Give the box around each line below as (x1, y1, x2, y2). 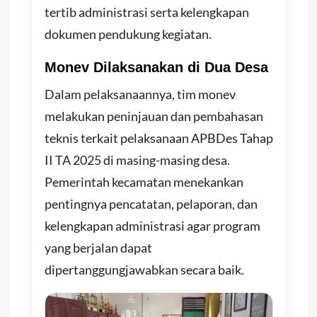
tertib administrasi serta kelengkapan (44, 4, 249, 21)
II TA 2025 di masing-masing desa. (44, 152, 230, 168)
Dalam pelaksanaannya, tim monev (44, 86, 236, 103)
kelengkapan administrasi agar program (44, 218, 260, 234)
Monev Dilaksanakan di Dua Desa (44, 59, 268, 76)
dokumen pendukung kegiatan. (44, 26, 212, 42)
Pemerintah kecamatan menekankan (44, 174, 243, 190)
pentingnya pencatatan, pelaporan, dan (44, 196, 258, 212)
